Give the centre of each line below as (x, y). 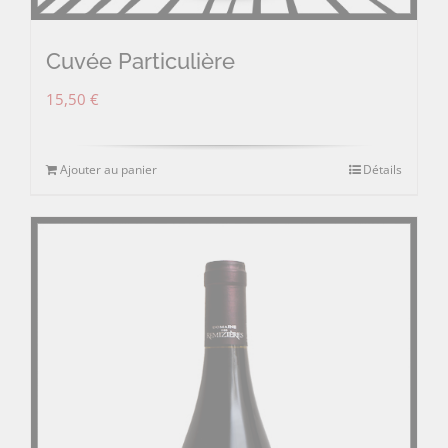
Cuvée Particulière (140, 61)
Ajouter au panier (108, 170)
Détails (382, 170)
